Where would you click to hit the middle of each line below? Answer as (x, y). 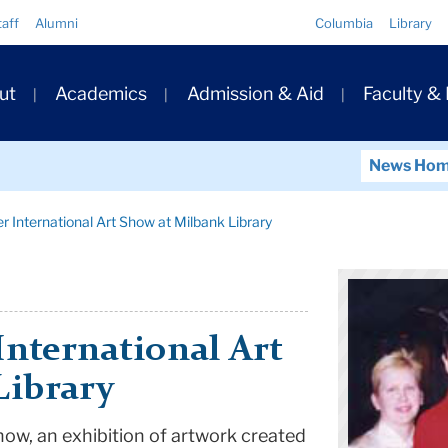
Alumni (56, 23)
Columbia (344, 23)
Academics (101, 94)
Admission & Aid (255, 94)
